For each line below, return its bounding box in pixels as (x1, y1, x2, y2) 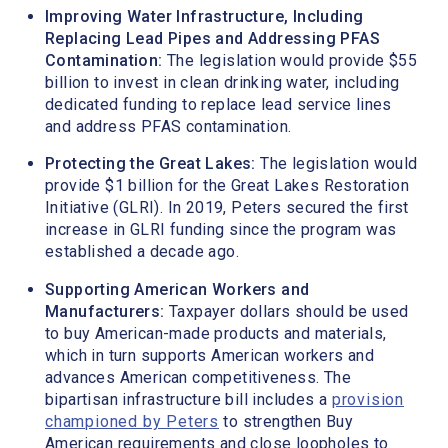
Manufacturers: (45, 301, 170, 321)
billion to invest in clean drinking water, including (45, 72, 400, 92)
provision (331, 389, 405, 409)
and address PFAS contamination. (45, 116, 292, 136)
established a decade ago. (45, 242, 239, 262)
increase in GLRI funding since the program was (45, 220, 397, 240)
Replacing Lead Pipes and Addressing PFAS (45, 28, 380, 48)
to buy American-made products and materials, (45, 323, 387, 343)
